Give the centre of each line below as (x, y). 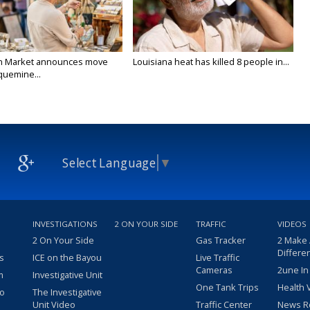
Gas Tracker (221, 240)
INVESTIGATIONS (65, 224)
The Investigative (67, 292)
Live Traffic (218, 258)
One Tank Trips (227, 288)
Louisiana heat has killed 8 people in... (211, 62)
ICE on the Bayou (67, 258)
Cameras (214, 270)
